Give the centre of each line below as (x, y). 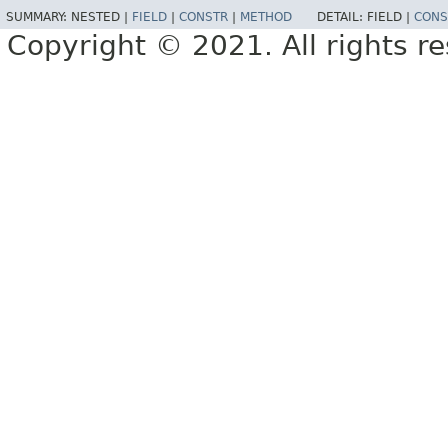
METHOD (266, 17)
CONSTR (203, 17)
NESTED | (101, 17)
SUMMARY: (38, 17)
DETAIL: (342, 17)
